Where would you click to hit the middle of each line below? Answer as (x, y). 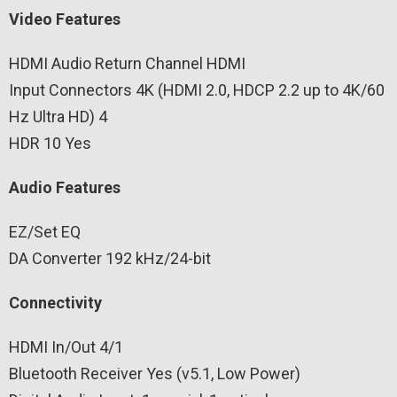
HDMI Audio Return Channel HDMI (127, 63)
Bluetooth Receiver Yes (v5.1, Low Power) (155, 373)
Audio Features (65, 187)
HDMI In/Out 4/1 (66, 346)
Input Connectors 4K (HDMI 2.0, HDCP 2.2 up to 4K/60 (197, 90)
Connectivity (55, 302)
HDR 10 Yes (50, 143)
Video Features (65, 19)
